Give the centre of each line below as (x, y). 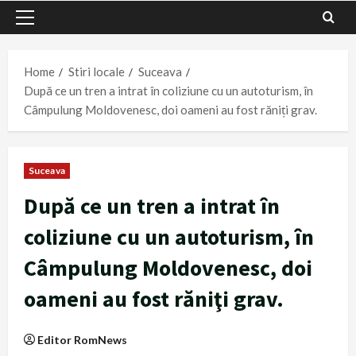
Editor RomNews (82, 340)
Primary (45, 26)
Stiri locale (97, 72)
